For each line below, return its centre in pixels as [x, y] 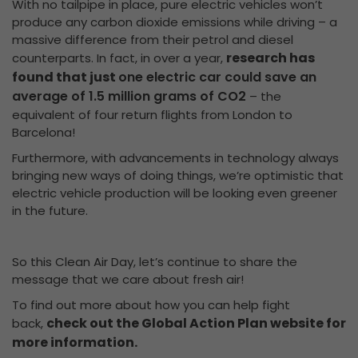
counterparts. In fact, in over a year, [119, 58]
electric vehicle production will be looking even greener [175, 193]
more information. [76, 342]
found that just [65, 77]
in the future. [50, 211]
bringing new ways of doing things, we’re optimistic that [178, 175]
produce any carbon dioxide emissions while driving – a [175, 22]
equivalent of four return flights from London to [152, 115]
